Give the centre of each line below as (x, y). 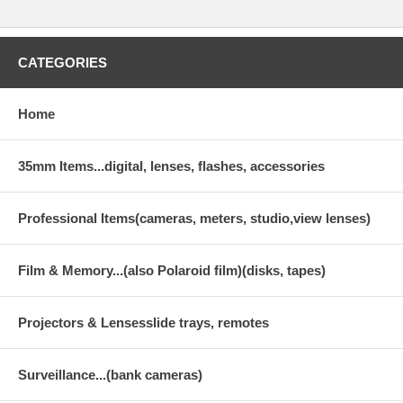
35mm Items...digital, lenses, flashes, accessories (171, 166)
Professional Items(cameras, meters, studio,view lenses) (194, 218)
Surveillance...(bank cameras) (110, 374)
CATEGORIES (63, 62)
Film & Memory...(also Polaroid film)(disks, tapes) (172, 270)
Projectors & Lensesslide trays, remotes (143, 322)
